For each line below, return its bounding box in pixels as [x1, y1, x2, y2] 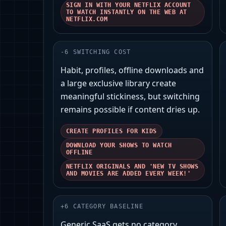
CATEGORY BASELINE [73, 203, 143, 210]
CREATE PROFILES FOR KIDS [66, 128, 157, 135]
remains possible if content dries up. [61, 104, 200, 116]
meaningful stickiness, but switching [61, 91, 200, 102]
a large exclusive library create [61, 78, 176, 89]
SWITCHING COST [73, 48, 131, 56]
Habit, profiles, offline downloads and [61, 65, 204, 76]
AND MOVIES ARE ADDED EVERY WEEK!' [66, 170, 191, 178]
